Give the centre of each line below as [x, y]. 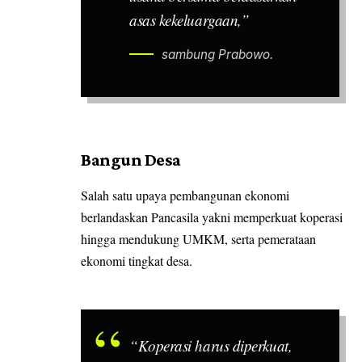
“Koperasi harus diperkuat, [211, 346]
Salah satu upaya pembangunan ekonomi [185, 195]
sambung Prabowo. [217, 54]
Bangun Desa [131, 160]
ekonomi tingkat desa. [137, 260]
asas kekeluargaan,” [189, 19]
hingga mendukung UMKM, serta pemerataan [198, 238]
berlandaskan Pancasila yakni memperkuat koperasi [212, 217]
